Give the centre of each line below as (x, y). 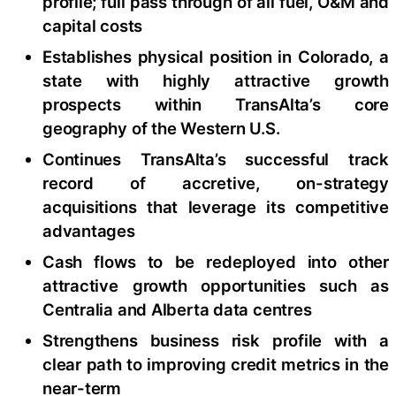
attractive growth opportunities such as (216, 286)
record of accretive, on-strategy (216, 183)
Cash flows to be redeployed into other (216, 262)
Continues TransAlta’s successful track (216, 160)
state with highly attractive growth (216, 81)
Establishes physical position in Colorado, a (216, 57)
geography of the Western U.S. (161, 129)
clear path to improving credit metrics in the (216, 365)
